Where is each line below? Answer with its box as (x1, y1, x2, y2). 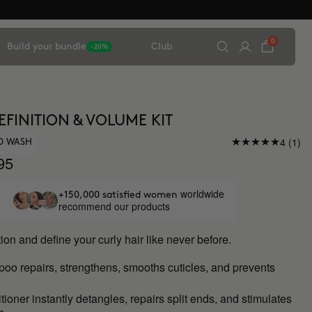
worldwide (180, 187, 224, 201)
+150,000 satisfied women (58, 190, 180, 199)
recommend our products (58, 199, 170, 213)
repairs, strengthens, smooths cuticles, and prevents (20, 259, 276, 275)
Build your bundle (7, 42, 86, 51)
